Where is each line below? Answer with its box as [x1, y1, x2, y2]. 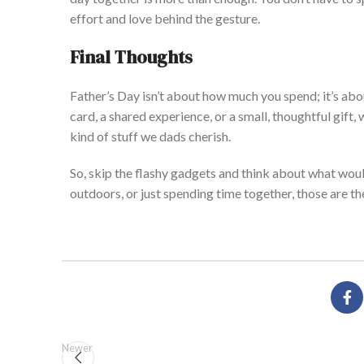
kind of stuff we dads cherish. [70, 128, 231, 145]
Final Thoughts [70, 45, 193, 70]
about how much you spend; [164, 88, 323, 104]
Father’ [70, 88, 109, 104]
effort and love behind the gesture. [70, 11, 260, 27]
